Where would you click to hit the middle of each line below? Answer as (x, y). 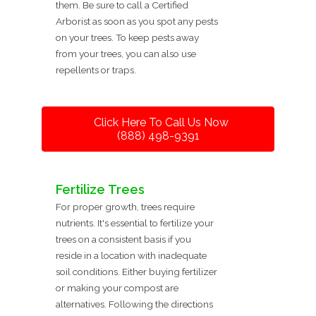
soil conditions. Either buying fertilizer (136, 272)
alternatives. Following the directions (134, 304)
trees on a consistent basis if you (123, 239)
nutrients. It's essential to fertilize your (135, 223)
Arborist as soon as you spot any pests (137, 22)
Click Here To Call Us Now (161, 123)
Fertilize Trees (100, 190)
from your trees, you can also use (126, 54)
